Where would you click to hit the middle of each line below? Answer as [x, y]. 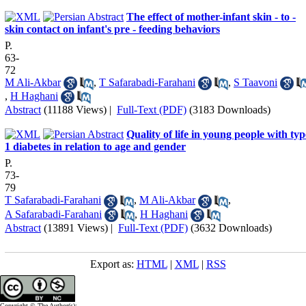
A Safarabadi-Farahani [53, 214]
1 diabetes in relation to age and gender [95, 147]
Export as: [113, 264]
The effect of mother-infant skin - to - [211, 16]
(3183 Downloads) [230, 110]
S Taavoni [255, 82]
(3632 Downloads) [231, 227]
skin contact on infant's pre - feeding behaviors [112, 29]
